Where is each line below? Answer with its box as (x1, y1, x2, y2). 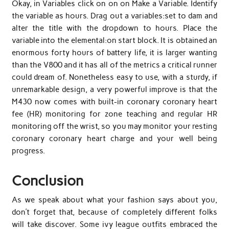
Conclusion (11, 172, 83, 190)
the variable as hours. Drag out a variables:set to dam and (11, 11, 218, 21)
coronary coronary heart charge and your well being (11, 134, 218, 144)
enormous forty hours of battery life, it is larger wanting (11, 48, 218, 58)
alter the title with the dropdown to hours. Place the (11, 24, 218, 33)
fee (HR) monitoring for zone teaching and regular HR (11, 109, 218, 119)
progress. (11, 146, 45, 156)
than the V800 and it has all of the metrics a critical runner (11, 60, 218, 70)
